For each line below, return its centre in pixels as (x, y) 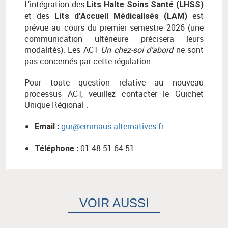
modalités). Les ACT (63, 50)
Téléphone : (56, 149)
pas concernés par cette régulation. (89, 61)
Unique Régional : (56, 105)
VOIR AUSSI (114, 203)
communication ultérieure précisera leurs (114, 39)
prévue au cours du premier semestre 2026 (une (114, 28)
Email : (47, 127)
